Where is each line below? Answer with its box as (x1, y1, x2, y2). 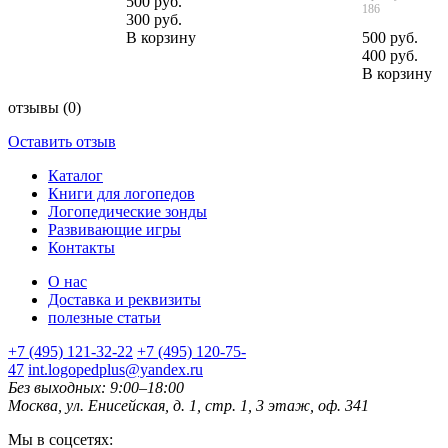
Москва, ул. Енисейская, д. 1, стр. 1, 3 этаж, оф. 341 (8, 396, 369, 414)
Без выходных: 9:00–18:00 (8, 378, 184, 396)
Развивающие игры (48, 220, 181, 238)
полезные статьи (48, 308, 161, 326)
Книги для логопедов (48, 184, 195, 202)
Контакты (48, 238, 115, 256)
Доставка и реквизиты (48, 290, 201, 308)
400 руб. (362, 46, 418, 64)
